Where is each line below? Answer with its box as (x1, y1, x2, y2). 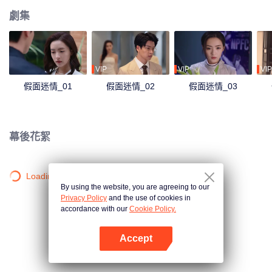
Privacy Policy (61, 194, 107, 202)
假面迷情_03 (189, 81, 237, 91)
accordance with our (61, 205, 129, 213)
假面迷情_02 (106, 81, 155, 91)
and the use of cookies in (107, 194, 191, 202)
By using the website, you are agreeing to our (61, 183, 209, 191)
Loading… (26, 171, 66, 181)
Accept (120, 233, 152, 243)
